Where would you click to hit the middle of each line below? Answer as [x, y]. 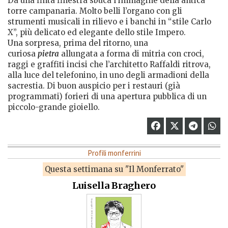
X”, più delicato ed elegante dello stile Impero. [98, 32]
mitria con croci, [172, 53]
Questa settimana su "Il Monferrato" [114, 169]
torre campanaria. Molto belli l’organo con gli [95, 11]
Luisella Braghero [114, 185]
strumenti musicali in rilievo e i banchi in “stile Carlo [109, 21]
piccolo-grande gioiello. [54, 107]
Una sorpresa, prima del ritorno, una [78, 43]
